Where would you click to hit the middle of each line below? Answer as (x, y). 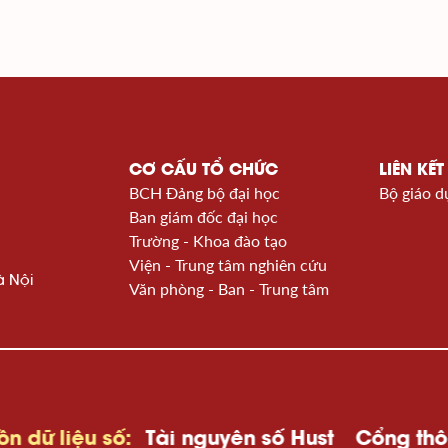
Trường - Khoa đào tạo (208, 240)
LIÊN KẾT (411, 168)
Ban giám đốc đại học (203, 216)
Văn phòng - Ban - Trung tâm (229, 288)
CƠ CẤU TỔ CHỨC (203, 168)
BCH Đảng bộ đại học (204, 192)
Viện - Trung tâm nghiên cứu (228, 264)
